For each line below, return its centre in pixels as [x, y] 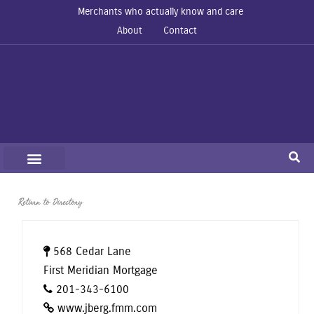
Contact [180, 30]
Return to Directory [51, 202]
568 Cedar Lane [93, 251]
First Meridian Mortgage [101, 270]
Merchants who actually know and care [161, 12]
